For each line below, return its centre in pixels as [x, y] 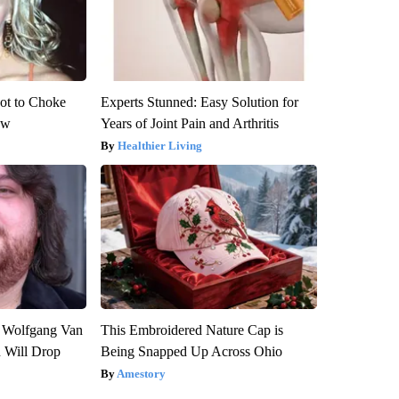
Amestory [141, 373]
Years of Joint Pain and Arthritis [189, 123]
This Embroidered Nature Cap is [191, 330]
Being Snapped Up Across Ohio [191, 351]
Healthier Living [159, 145]
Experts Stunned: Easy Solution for [199, 102]
